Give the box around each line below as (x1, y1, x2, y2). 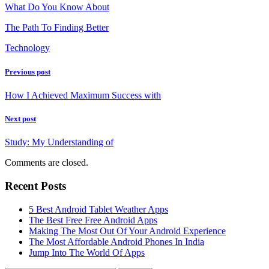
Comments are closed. (5, 157, 88, 168)
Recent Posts (5, 179, 66, 192)
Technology (5, 43, 50, 53)
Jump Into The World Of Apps (29, 247, 145, 258)
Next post (5, 113, 36, 123)
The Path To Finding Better (5, 22, 109, 33)
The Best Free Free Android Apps (29, 214, 157, 225)
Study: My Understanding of (5, 137, 113, 148)
